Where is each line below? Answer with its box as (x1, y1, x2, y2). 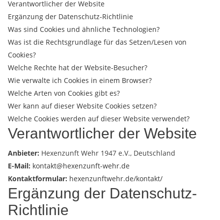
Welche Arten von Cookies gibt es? (8, 88, 120, 98)
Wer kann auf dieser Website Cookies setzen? (8, 101, 157, 111)
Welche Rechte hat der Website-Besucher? (8, 63, 147, 73)
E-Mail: (8, 161, 32, 171)
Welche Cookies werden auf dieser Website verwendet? (8, 114, 190, 124)
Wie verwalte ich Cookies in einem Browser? (8, 76, 152, 85)
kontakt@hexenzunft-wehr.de (32, 161, 130, 171)
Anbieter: (8, 148, 41, 158)
